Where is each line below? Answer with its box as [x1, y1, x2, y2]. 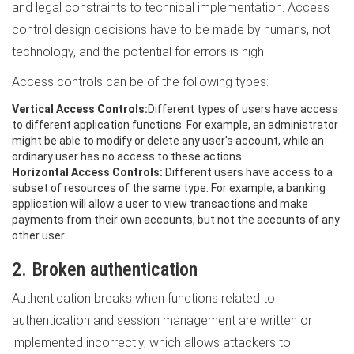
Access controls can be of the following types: [12, 74, 269, 89]
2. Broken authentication [12, 258, 198, 281]
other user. [12, 229, 66, 242]
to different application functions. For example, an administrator [12, 119, 338, 131]
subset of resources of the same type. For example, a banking [12, 182, 326, 194]
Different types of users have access [148, 103, 338, 115]
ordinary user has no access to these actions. [12, 150, 244, 163]
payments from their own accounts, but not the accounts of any [12, 213, 340, 226]
